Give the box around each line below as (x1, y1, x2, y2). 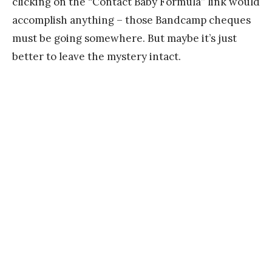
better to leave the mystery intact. (12, 49, 181, 63)
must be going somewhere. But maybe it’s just (12, 31, 237, 45)
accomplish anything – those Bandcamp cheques (12, 13, 251, 27)
